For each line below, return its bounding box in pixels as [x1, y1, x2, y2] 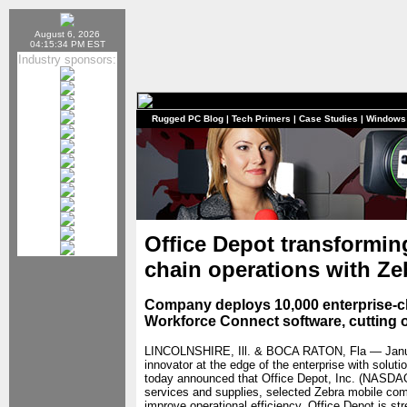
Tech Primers [232, 114, 291, 124]
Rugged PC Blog [152, 114, 223, 124]
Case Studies [299, 114, 358, 124]
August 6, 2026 [35, 29, 100, 39]
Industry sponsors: [18, 53, 116, 66]
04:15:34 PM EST [29, 39, 105, 49]
